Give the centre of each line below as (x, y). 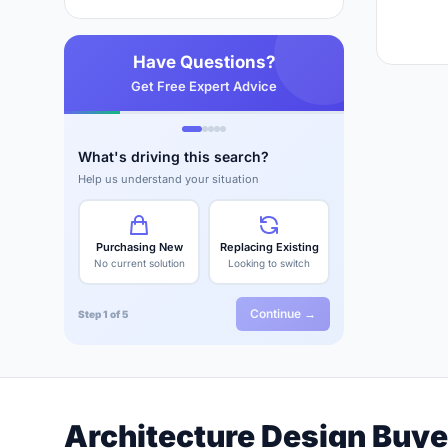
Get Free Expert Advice (204, 86)
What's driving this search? (173, 156)
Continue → (283, 313)
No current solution (139, 263)
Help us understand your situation (168, 179)
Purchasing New (139, 247)
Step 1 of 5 (103, 313)
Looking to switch (269, 263)
